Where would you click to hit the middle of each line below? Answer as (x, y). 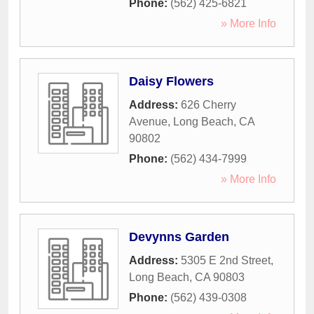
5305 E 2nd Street (226, 261)
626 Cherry (209, 105)
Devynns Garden (179, 237)
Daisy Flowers (171, 82)
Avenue (148, 122)
